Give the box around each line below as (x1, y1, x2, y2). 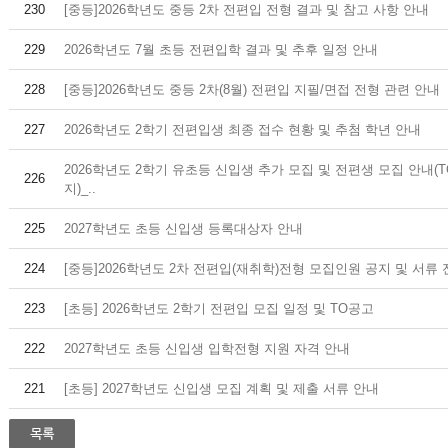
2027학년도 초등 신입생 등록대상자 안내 (64, 221, 303, 236)
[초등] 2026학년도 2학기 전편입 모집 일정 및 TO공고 (64, 301, 374, 316)
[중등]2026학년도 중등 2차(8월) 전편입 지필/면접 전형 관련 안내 (64, 82, 440, 97)
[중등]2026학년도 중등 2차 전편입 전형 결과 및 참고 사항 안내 (64, 2, 433, 17)
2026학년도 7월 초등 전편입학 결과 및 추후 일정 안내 (64, 42, 378, 57)
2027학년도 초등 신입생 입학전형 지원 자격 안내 (64, 341, 350, 356)
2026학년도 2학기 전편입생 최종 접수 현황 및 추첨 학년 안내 (64, 122, 421, 137)
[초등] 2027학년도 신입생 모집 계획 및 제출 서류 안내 (64, 381, 379, 396)
